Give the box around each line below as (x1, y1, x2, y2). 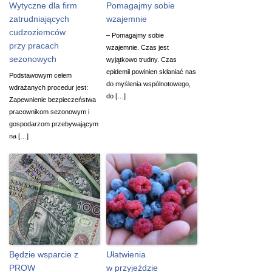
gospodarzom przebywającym (9, 120, 98, 127)
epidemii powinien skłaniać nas (106, 67, 196, 75)
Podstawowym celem (9, 71, 72, 79)
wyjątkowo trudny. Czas (106, 55, 177, 63)
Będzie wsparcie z (9, 249, 78, 259)
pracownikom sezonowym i (9, 107, 89, 115)
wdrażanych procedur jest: (9, 83, 88, 91)
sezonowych (9, 53, 56, 64)
